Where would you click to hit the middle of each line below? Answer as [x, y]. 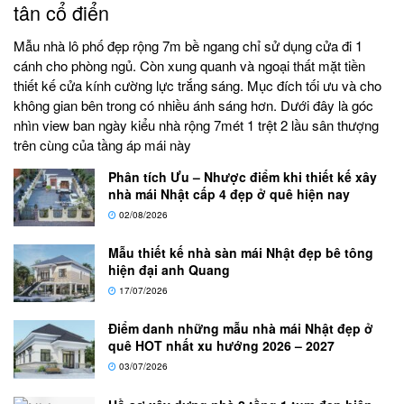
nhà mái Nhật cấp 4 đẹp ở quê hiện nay [229, 193]
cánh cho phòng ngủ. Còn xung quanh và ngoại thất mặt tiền [189, 65]
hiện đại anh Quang [169, 270]
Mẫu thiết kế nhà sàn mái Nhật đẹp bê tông [241, 253]
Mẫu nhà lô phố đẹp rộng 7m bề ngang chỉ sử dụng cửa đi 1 [188, 45]
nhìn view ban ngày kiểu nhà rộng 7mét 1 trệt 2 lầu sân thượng [196, 124]
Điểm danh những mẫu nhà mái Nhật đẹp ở [241, 329]
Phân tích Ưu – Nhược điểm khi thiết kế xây [243, 176]
